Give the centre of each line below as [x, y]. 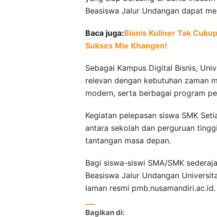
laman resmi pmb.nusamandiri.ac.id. [150, 188]
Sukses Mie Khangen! [126, 45]
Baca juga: [105, 33]
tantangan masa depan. [128, 140]
